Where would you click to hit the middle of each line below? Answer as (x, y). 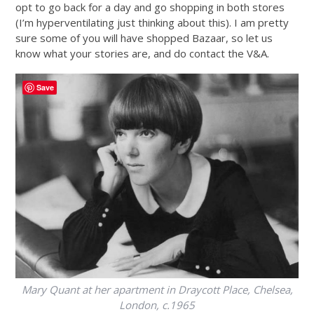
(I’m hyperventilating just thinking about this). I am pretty (152, 23)
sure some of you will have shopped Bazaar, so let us (144, 38)
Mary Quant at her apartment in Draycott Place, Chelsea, (157, 290)
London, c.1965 (157, 305)
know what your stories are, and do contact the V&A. (143, 54)
